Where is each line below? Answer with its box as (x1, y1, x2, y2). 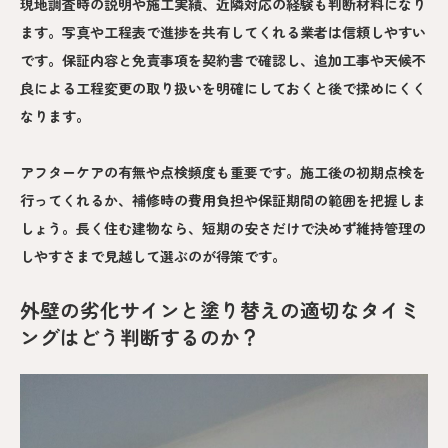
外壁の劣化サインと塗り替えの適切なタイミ (20, 295, 420, 325)
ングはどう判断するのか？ (20, 322, 260, 352)
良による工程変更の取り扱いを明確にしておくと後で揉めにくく (20, 78, 426, 99)
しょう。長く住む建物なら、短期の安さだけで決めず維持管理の (20, 218, 426, 239)
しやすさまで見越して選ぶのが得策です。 (20, 246, 286, 267)
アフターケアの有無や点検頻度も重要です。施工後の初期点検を (20, 162, 426, 183)
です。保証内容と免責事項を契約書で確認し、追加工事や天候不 (20, 50, 426, 71)
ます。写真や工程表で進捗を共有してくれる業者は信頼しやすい (20, 22, 426, 43)
